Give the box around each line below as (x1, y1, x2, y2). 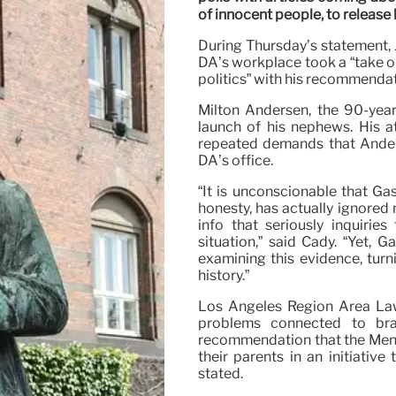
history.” (197, 267, 249, 285)
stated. (197, 365, 243, 383)
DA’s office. (197, 152, 273, 170)
